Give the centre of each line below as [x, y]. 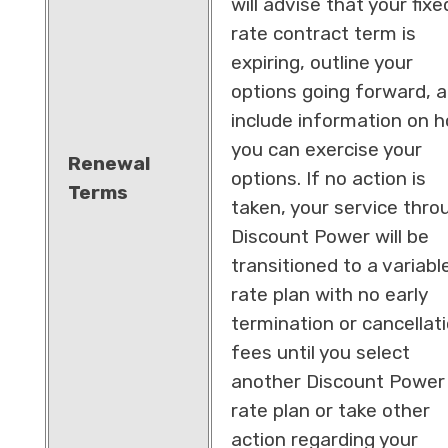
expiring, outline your [321, 62]
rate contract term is [323, 33]
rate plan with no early [329, 294]
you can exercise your [326, 149]
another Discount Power [337, 381]
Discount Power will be [329, 236]
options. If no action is [328, 178]
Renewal [108, 163]
